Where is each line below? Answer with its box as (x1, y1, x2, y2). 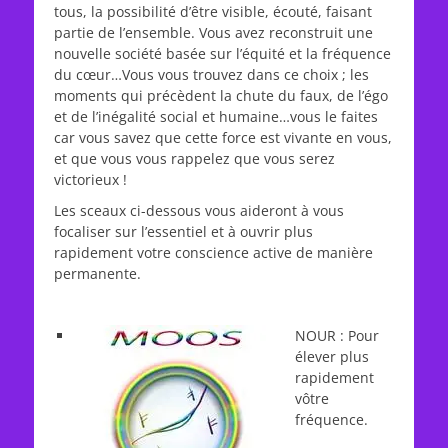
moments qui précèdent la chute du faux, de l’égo (54, 86, 388, 105)
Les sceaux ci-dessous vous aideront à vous (54, 201, 344, 220)
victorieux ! (54, 170, 127, 189)
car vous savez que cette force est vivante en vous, (54, 128, 392, 147)
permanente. (54, 264, 141, 283)
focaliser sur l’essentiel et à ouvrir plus (54, 222, 313, 241)
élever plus (295, 347, 369, 366)
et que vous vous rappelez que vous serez (54, 149, 335, 168)
